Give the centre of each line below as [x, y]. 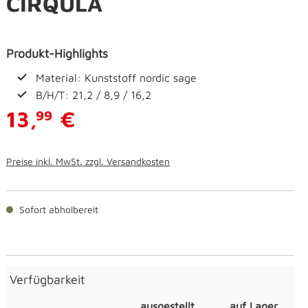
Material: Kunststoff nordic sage [116, 78]
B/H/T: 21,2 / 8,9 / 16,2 [93, 95]
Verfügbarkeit [47, 280]
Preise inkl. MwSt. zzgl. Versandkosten [88, 162]
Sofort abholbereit [57, 210]
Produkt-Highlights [57, 54]
